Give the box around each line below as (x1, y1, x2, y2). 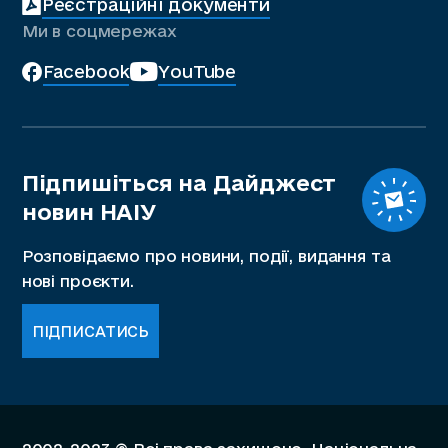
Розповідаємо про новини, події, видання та (21, 247, 391, 266)
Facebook (42, 61, 130, 81)
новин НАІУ (21, 198, 156, 224)
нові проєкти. (21, 272, 134, 291)
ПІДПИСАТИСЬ (31, 322, 150, 340)
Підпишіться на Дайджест (21, 169, 337, 195)
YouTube (158, 61, 237, 81)
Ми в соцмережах (21, 21, 177, 40)
